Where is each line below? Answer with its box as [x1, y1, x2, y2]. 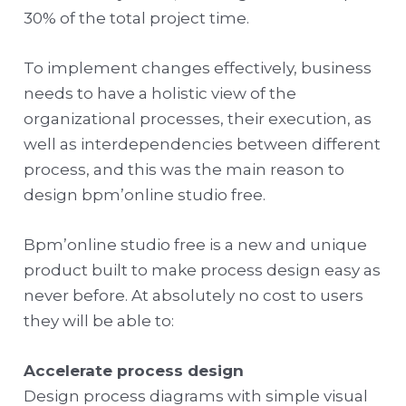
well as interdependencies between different [24, 134, 382, 153]
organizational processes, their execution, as [24, 109, 372, 128]
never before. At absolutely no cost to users [24, 285, 364, 304]
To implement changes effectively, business [24, 58, 372, 77]
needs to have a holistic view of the [24, 83, 297, 102]
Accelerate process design [24, 362, 245, 381]
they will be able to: [24, 311, 175, 330]
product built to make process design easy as [24, 260, 382, 279]
